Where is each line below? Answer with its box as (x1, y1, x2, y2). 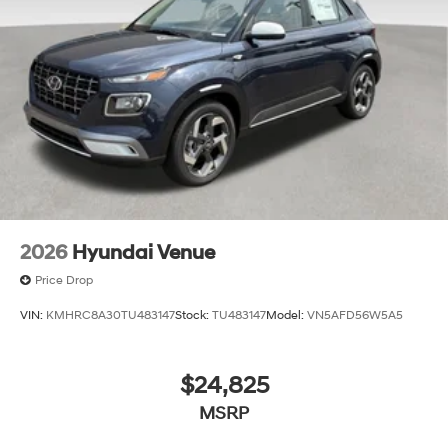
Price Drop (35, 272, 93, 288)
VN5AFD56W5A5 (307, 308, 403, 324)
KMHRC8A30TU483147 (46, 308, 175, 324)
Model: (266, 308, 307, 324)
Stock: (175, 308, 212, 324)
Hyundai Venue (72, 240, 215, 265)
